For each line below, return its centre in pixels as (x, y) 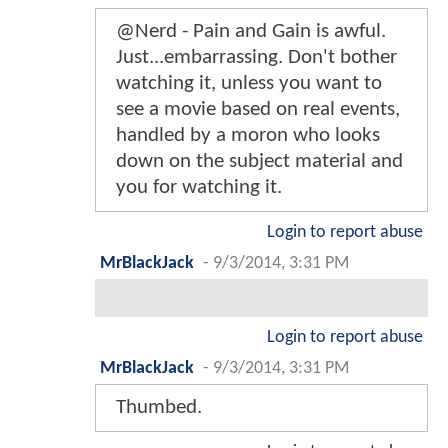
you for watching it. (199, 188)
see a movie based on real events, (258, 110)
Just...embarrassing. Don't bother (256, 58)
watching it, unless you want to (249, 84)
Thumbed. (159, 408)
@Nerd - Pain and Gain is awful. (251, 32)
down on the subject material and (259, 162)
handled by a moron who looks (248, 136)
